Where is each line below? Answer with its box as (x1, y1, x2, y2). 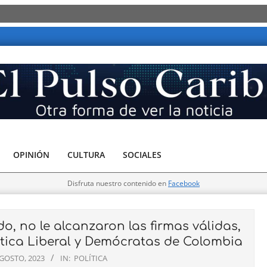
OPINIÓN (13, 149, 49, 160)
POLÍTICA (73, 253, 107, 263)
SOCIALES (123, 149, 162, 160)
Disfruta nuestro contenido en (67, 178, 168, 188)
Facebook (168, 178, 200, 188)
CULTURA (67, 149, 105, 160)
